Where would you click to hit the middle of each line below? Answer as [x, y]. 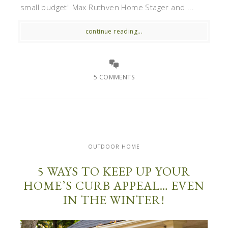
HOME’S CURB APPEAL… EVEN [114, 186]
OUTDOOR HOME [114, 147]
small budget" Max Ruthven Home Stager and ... [107, 7]
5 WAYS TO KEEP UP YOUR [114, 172]
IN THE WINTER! [114, 200]
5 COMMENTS [114, 77]
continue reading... [114, 32]
